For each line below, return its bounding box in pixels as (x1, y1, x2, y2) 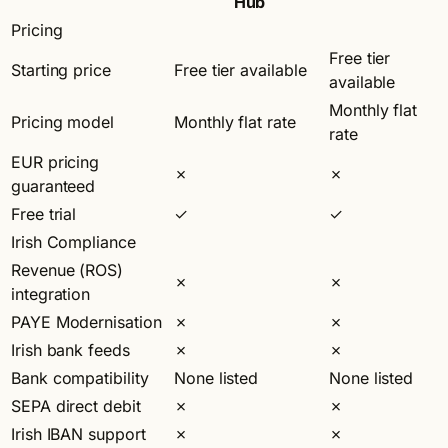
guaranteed (11, 175, 96, 196)
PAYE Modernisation (11, 311, 162, 332)
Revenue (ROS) (11, 259, 123, 280)
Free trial (11, 203, 77, 224)
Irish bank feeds (11, 339, 130, 360)
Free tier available (174, 59, 307, 80)
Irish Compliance (11, 231, 136, 252)
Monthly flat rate (174, 111, 296, 132)
